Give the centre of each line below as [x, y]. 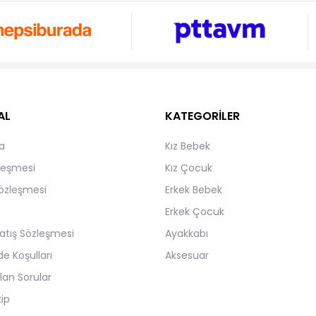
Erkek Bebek [193, 189]
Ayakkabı [186, 233]
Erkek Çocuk [194, 211]
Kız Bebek [187, 146]
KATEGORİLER [202, 116]
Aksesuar [187, 255]
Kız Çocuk [188, 168]
